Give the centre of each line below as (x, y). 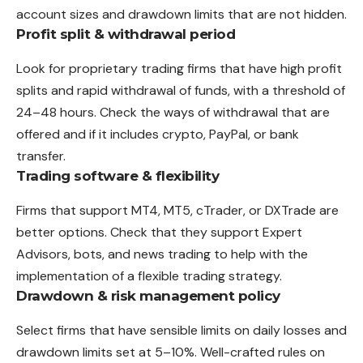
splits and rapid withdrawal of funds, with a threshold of (181, 90)
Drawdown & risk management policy (148, 295)
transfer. (41, 156)
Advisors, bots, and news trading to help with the (162, 254)
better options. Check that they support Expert (159, 232)
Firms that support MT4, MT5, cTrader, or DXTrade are (177, 210)
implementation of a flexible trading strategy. (149, 275)
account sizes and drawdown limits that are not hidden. (181, 14)
